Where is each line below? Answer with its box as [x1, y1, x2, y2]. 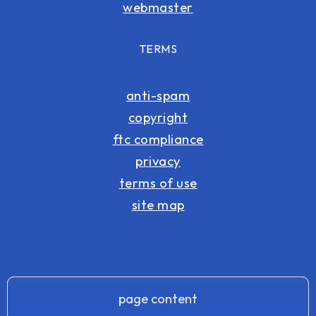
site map [131, 196, 185, 213]
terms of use [119, 174, 197, 191]
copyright [128, 109, 188, 126]
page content [119, 290, 197, 307]
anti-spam [126, 87, 190, 104]
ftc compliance [112, 130, 204, 147]
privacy [135, 152, 181, 169]
